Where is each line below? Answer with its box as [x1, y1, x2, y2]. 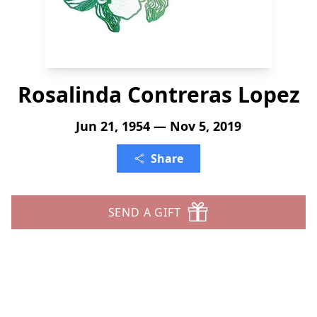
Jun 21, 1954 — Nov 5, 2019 [76, 117, 241, 134]
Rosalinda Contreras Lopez [17, 80, 300, 109]
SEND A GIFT [108, 204, 181, 220]
